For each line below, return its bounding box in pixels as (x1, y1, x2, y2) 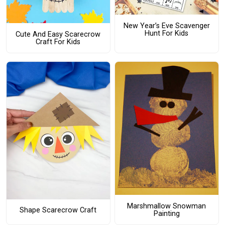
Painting (153, 209, 180, 218)
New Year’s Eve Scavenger (123, 21, 210, 30)
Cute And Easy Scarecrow (16, 30, 101, 39)
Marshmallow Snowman (127, 201, 206, 210)
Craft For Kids (36, 37, 81, 46)
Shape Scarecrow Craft (20, 205, 97, 214)
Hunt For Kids (145, 29, 189, 38)
